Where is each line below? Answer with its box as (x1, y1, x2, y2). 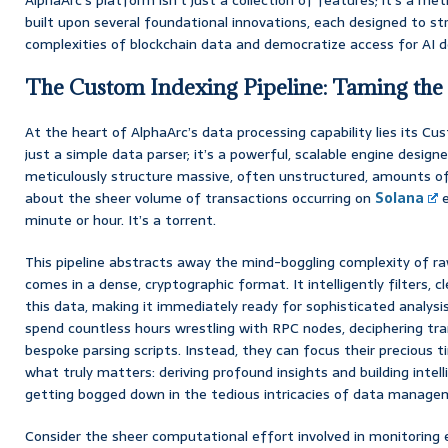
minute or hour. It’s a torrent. (25, 208, 216, 231)
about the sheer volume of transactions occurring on (25, 186, 375, 209)
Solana (375, 186, 424, 209)
